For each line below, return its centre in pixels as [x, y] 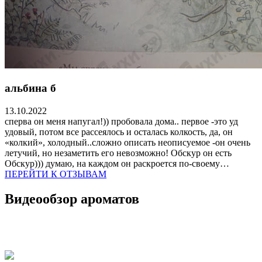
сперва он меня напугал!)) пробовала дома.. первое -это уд [121, 121]
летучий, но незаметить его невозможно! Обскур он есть [118, 153]
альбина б [30, 88]
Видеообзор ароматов [72, 199]
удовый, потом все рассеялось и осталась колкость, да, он [119, 132]
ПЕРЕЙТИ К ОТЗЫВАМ [56, 174]
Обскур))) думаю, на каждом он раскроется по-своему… [117, 163]
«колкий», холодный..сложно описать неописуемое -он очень [127, 142]
